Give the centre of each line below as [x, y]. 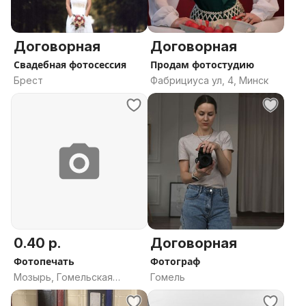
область [33, 291]
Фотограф [175, 261]
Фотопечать [44, 261]
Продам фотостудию [202, 65]
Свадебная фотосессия [70, 65]
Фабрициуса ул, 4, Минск [209, 80]
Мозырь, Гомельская [63, 277]
